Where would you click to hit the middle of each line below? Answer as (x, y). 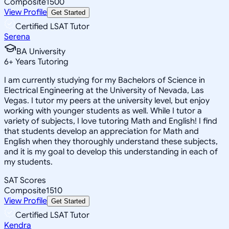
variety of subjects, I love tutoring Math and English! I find (111, 121)
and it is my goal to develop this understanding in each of (111, 152)
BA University (41, 51)
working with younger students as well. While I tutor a (103, 111)
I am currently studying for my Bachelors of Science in (105, 80)
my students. (28, 162)
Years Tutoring (41, 62)
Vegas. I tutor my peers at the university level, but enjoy (107, 100)
